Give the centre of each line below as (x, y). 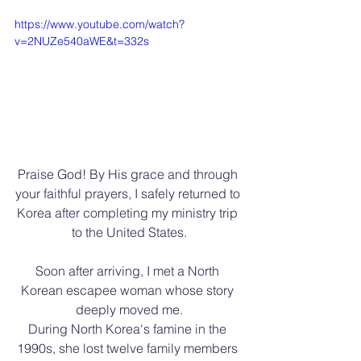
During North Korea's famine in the (129, 328)
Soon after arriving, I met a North (129, 270)
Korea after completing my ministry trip (129, 212)
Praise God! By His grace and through (129, 174)
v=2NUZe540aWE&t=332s (82, 41)
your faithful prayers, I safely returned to (129, 193)
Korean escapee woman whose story (129, 290)
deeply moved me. (129, 309)
